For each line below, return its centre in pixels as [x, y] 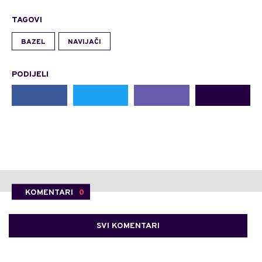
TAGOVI [27, 20]
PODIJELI [30, 75]
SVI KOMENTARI [128, 226]
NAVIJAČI [85, 42]
